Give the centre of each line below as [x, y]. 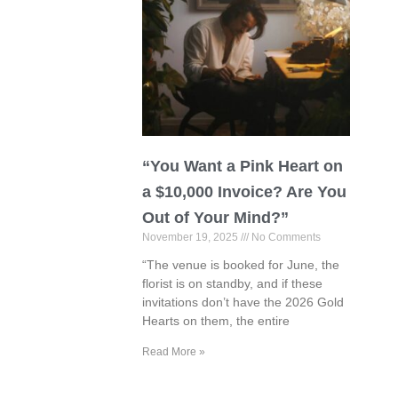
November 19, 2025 [192, 238]
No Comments [285, 238]
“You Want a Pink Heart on [243, 167]
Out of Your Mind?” [216, 218]
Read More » [174, 352]
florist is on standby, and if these [233, 284]
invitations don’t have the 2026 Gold [243, 302]
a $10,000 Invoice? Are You [245, 192]
